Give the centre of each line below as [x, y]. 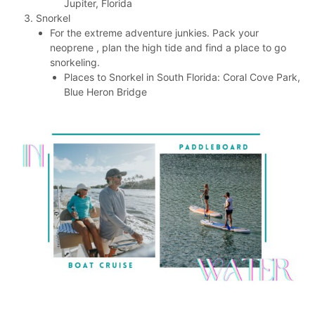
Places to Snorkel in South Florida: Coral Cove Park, [182, 77]
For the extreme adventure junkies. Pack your [154, 33]
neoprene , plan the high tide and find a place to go [168, 48]
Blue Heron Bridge [105, 92]
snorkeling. [75, 63]
